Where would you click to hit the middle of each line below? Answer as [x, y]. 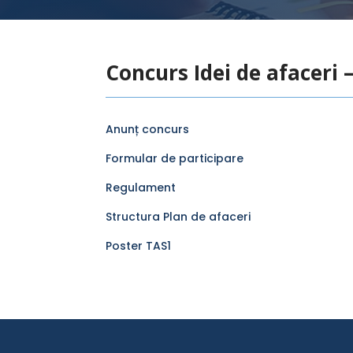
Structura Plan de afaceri [178, 217]
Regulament [141, 188]
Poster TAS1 [139, 246]
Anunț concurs [148, 130]
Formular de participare [175, 159]
